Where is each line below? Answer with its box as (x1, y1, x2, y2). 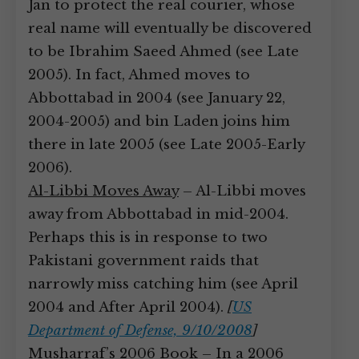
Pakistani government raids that (28, 252, 259, 269)
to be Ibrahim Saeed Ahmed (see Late (28, 43, 299, 60)
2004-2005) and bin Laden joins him (28, 113, 290, 130)
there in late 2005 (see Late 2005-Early (28, 136, 305, 153)
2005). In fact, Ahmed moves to (28, 67, 250, 83)
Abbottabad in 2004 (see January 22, (28, 90, 285, 107)
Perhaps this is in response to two (28, 229, 268, 246)
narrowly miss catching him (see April (28, 276, 298, 292)
